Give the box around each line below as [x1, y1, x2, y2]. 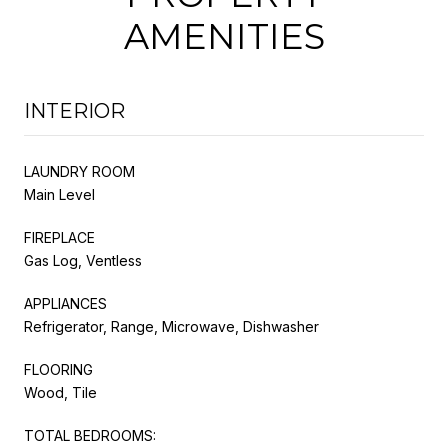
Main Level [24, 185, 95, 203]
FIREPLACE [24, 228, 95, 246]
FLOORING [24, 360, 93, 378]
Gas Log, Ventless [24, 251, 142, 269]
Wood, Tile [24, 383, 97, 401]
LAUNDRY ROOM [24, 162, 135, 180]
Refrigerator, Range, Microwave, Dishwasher [24, 317, 319, 335]
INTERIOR [24, 98, 125, 123]
